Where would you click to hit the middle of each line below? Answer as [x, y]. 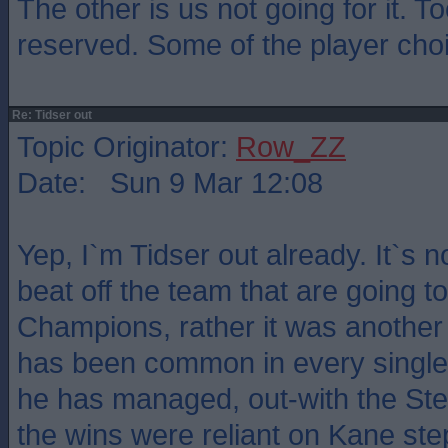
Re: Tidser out [50, 115]
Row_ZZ [291, 146]
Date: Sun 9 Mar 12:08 [170, 182]
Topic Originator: [126, 146]
